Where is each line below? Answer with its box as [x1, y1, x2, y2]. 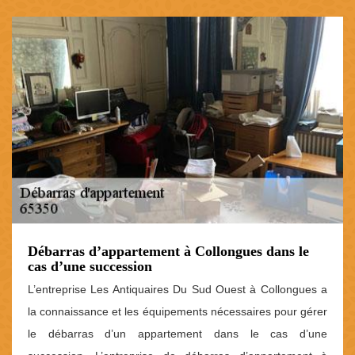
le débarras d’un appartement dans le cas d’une [28, 326, 327, 340]
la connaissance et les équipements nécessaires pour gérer [28, 304, 327, 318]
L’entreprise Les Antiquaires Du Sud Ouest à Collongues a [28, 282, 327, 296]
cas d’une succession [28, 258, 152, 274]
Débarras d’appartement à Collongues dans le [28, 242, 309, 259]
